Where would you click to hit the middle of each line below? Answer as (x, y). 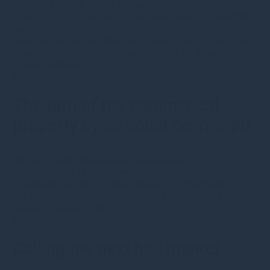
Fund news (145, 16)
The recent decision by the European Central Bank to (124, 184)
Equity (27, 16)
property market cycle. (60, 208)
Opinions (207, 172)
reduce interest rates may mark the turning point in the (128, 196)
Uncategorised (44, 172)
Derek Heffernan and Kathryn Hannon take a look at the (131, 40)
